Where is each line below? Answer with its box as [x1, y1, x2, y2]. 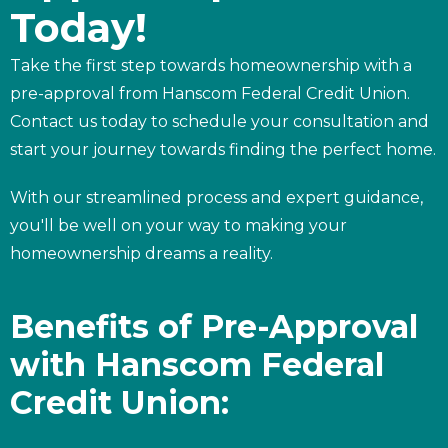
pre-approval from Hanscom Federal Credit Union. [10, 83, 410, 103]
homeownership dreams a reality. [10, 243, 273, 263]
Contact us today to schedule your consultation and [10, 111, 429, 131]
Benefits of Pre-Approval [10, 306, 418, 346]
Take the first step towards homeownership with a [10, 55, 412, 75]
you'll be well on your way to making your [10, 215, 347, 235]
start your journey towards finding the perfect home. [10, 139, 436, 159]
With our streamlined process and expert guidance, [10, 187, 423, 207]
